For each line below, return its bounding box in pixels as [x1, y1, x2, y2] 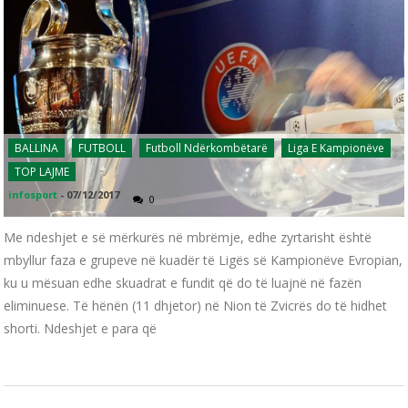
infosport [8, 188, 58, 202]
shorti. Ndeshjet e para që [4, 320, 158, 338]
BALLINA [15, 140, 59, 157]
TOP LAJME [15, 164, 70, 180]
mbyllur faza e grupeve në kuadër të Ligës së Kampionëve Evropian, [4, 251, 403, 270]
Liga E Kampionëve [288, 140, 385, 157]
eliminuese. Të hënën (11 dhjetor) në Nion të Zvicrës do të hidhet [4, 297, 388, 315]
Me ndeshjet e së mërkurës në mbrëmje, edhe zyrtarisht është [4, 229, 372, 247]
